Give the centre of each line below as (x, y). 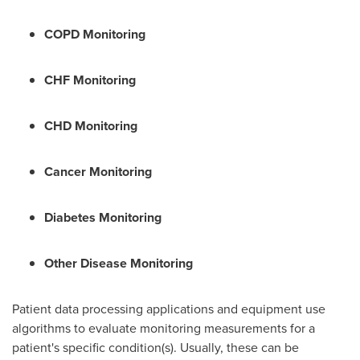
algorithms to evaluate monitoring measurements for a (164, 328)
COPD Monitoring (95, 34)
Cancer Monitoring (98, 172)
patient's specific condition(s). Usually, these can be (155, 347)
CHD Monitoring (91, 126)
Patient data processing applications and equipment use (169, 309)
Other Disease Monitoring (119, 263)
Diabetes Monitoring (103, 217)
